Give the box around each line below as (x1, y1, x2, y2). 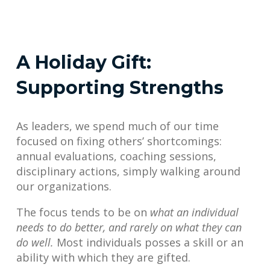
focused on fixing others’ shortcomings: (16, 133, 222, 148)
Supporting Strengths (16, 76, 224, 99)
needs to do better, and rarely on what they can (16, 219, 242, 234)
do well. (16, 234, 54, 250)
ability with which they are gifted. (16, 250, 190, 265)
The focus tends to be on (16, 204, 150, 219)
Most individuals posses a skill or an (54, 234, 243, 250)
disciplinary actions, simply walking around (16, 163, 240, 178)
